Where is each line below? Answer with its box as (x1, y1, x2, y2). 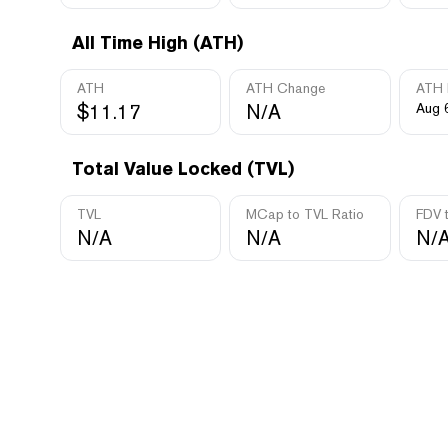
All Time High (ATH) (72, 32, 243, 53)
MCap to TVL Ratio (246, 206, 365, 222)
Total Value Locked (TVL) (72, 158, 294, 179)
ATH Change (246, 80, 326, 96)
